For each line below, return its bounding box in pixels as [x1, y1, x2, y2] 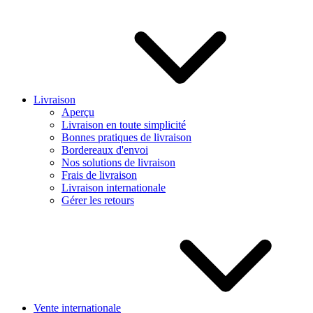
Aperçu [61, 105, 94, 118]
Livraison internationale [61, 181, 166, 194]
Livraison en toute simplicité [61, 118, 186, 131]
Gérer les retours [61, 194, 134, 206]
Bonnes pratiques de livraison [61, 131, 191, 143]
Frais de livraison [61, 168, 137, 181]
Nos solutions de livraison [61, 156, 175, 168]
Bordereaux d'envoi [61, 143, 148, 156]
